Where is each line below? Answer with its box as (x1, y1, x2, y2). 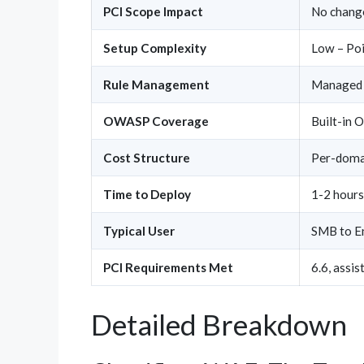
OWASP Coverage (103, 113, 209, 128)
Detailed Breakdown (91, 306, 347, 341)
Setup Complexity (103, 40, 206, 55)
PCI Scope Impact (103, 3, 203, 19)
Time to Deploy (103, 186, 191, 201)
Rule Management (103, 76, 210, 92)
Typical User (103, 223, 175, 238)
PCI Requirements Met (103, 259, 233, 275)
